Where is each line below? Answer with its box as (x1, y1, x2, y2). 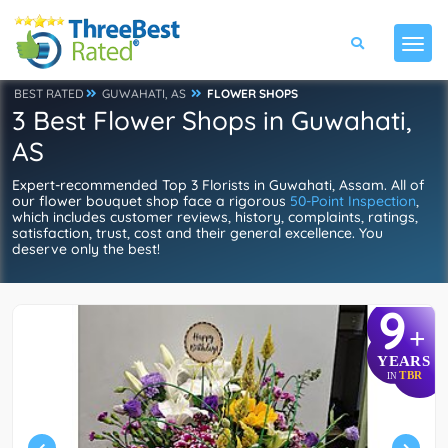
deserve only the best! (12, 240, 160, 258)
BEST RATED (14, 86, 84, 101)
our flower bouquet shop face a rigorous (12, 192, 290, 210)
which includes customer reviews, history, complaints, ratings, (12, 208, 418, 226)
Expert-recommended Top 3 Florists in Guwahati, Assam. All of (12, 176, 424, 194)
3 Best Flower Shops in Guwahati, (12, 104, 412, 137)
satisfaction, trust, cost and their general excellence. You (12, 224, 383, 242)
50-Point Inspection (290, 192, 416, 210)
